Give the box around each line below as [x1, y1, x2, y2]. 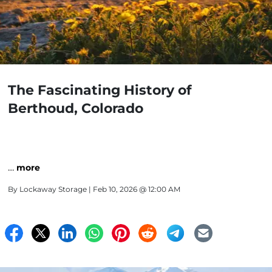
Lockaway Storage [19, 185, 87, 194]
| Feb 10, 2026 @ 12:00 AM [87, 185, 180, 194]
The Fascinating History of [8, 82, 192, 98]
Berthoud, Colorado [8, 100, 143, 117]
